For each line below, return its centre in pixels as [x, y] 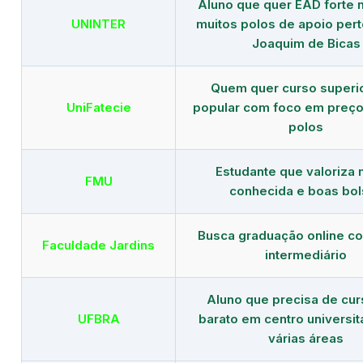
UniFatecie [98, 107]
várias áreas [306, 338]
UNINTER [98, 23]
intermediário [306, 254]
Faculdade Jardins [98, 245]
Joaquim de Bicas [306, 43]
